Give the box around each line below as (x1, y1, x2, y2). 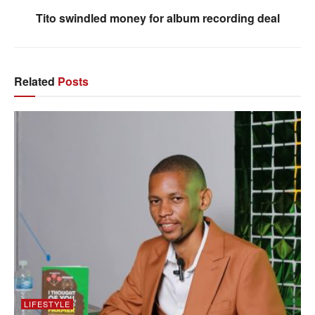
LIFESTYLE (24, 297, 70, 309)
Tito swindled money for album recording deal (35, 10, 280, 27)
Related (14, 73, 55, 90)
